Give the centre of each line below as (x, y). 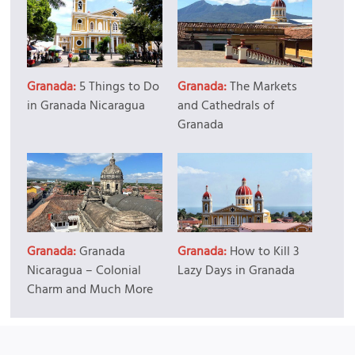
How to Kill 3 (264, 252)
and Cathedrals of (225, 106)
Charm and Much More (90, 290)
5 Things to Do (120, 87)
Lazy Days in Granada (236, 271)
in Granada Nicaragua (86, 106)
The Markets (263, 87)
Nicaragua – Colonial (84, 271)
